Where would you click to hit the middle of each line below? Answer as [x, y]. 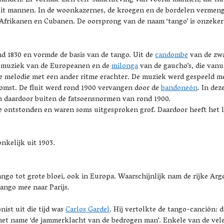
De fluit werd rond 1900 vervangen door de [90, 88]
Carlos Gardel [87, 210]
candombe [171, 55]
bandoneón [179, 88]
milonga [125, 66]
